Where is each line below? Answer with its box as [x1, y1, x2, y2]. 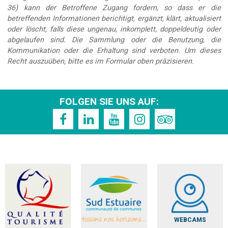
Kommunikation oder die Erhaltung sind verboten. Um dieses [7, 45, 221, 56]
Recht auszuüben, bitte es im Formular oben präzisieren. [7, 56, 194, 67]
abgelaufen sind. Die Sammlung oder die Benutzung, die [7, 35, 221, 46]
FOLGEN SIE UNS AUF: [59, 94, 159, 109]
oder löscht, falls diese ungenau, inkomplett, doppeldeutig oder [7, 24, 221, 35]
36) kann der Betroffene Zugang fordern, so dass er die [7, 3, 221, 14]
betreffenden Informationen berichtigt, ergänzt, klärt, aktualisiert [7, 13, 221, 24]
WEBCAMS [174, 215, 206, 224]
